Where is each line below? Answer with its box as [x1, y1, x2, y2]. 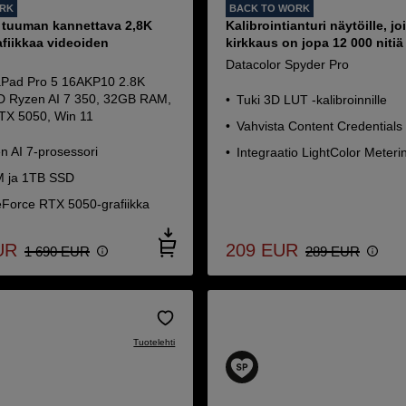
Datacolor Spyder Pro [226, 57, 350, 72]
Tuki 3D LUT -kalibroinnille [237, 92, 388, 107]
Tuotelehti [133, 337, 176, 347]
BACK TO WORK [229, 3, 311, 14]
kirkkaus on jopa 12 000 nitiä [226, 35, 404, 50]
